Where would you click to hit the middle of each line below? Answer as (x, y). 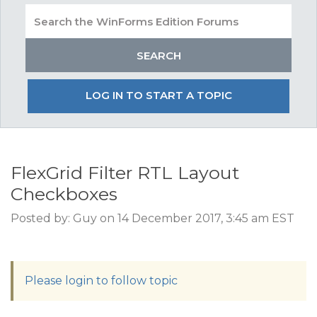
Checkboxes (64, 194)
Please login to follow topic (101, 281)
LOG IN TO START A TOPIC (158, 95)
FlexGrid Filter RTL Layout (125, 173)
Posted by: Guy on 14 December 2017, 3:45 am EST (152, 218)
